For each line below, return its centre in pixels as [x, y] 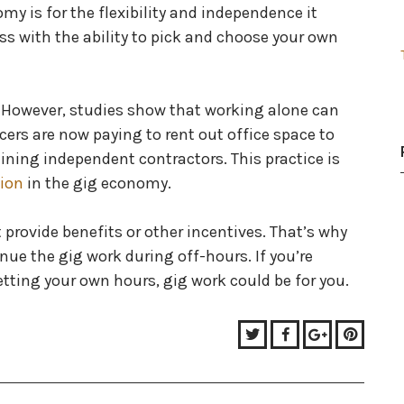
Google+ [357, 334]
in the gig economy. [99, 183]
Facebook [323, 334]
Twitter [285, 334]
